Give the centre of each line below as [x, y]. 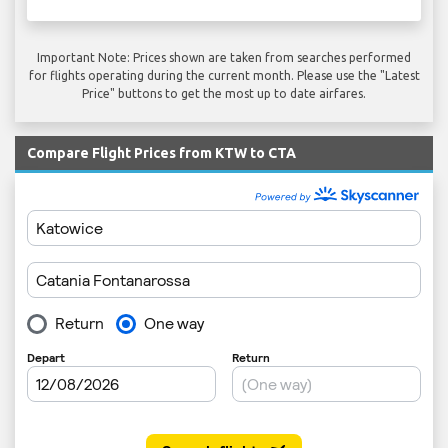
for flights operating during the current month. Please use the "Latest [224, 75]
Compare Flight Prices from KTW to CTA [161, 152]
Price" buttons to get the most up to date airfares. [224, 93]
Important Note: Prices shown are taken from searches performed [224, 57]
